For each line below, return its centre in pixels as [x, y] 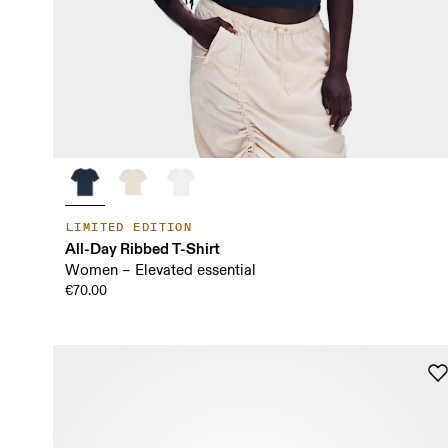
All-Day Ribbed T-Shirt [142, 249]
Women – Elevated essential [160, 271]
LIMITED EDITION [129, 228]
